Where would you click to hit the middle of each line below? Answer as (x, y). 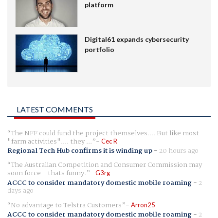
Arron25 (143, 205)
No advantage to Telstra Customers (66, 205)
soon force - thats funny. (47, 173)
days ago (20, 191)
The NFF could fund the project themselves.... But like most (105, 134)
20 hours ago (179, 151)
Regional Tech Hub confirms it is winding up (80, 151)
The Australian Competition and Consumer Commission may (106, 165)
